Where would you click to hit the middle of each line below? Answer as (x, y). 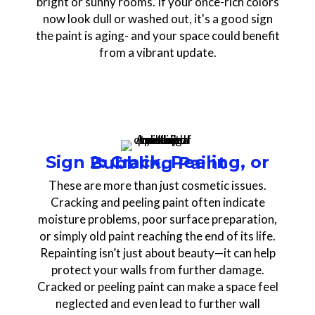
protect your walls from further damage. (157, 269)
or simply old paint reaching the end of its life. (157, 236)
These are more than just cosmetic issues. (157, 185)
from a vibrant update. (157, 52)
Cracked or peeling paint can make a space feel (157, 286)
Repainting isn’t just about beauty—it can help (157, 252)
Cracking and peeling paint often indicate (157, 202)
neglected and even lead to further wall (157, 303)
